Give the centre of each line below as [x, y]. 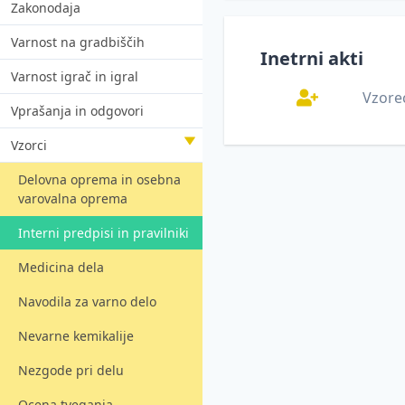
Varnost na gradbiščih [78, 42]
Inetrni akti [312, 58]
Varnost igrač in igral [75, 76]
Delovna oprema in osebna [99, 179]
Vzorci [29, 145]
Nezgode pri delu [71, 370]
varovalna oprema [73, 198]
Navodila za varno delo [87, 301]
